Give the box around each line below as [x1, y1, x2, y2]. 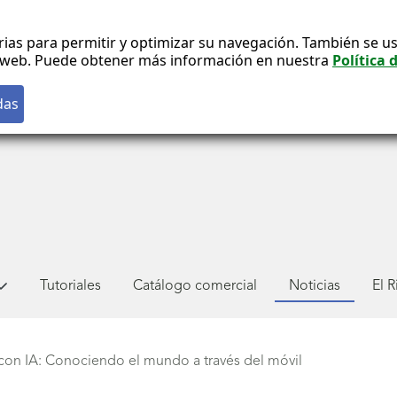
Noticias [289, 278, 340, 293]
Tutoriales [40, 278, 101, 293]
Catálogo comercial [133, 278, 257, 293]
